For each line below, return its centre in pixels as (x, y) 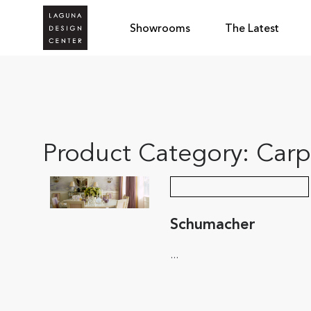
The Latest (252, 29)
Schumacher (212, 225)
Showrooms (160, 29)
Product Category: (150, 155)
